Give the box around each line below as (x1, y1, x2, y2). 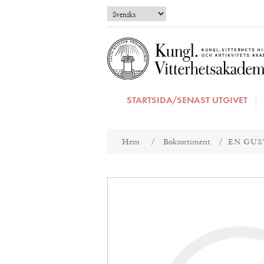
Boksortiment (163, 136, 210, 147)
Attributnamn (108, 126, 161, 135)
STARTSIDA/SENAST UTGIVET (127, 96, 247, 105)
